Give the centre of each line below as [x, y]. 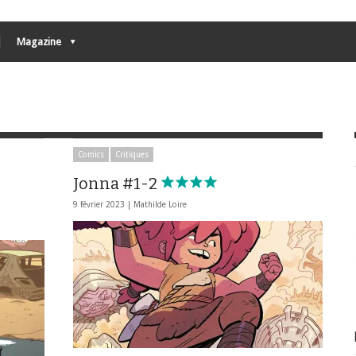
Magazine [39, 42]
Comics [91, 155]
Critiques [132, 155]
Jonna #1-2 [117, 184]
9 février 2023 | [103, 205]
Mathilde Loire [160, 205]
